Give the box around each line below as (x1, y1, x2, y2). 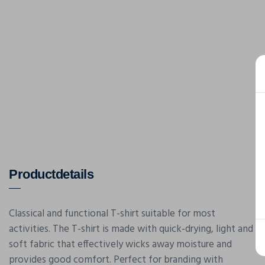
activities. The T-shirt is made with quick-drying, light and (9, 221, 253, 237)
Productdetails (9, 167, 93, 182)
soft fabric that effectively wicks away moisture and (9, 237, 232, 253)
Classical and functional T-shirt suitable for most (9, 206, 215, 222)
